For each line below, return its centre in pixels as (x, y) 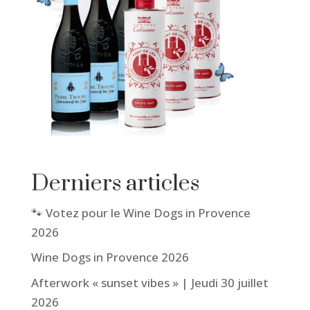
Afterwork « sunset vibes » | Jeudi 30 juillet (149, 282)
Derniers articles (115, 183)
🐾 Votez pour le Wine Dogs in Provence (140, 212)
